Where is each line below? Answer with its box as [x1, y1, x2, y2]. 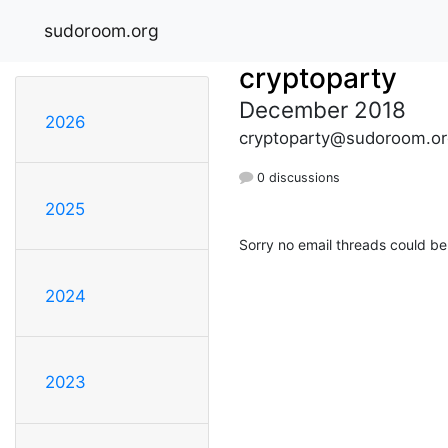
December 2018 [239, 95, 406, 123]
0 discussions [253, 169, 340, 185]
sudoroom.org [44, 19, 159, 41]
